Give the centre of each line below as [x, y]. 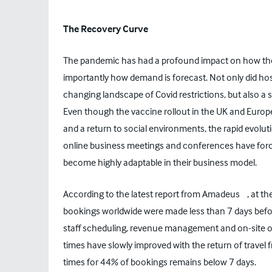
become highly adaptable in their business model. [160, 162]
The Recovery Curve [106, 29]
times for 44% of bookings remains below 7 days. [160, 262]
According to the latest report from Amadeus [151, 194]
